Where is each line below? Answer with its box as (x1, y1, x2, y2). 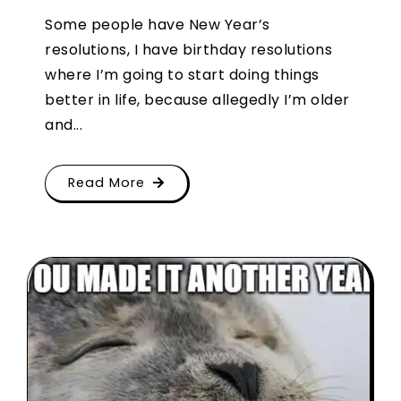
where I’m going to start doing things (45, 64, 320, 85)
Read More (68, 173, 145, 192)
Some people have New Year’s (45, 13, 270, 35)
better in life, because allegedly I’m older (45, 89, 350, 110)
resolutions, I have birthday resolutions (45, 38, 332, 60)
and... (45, 114, 82, 135)
